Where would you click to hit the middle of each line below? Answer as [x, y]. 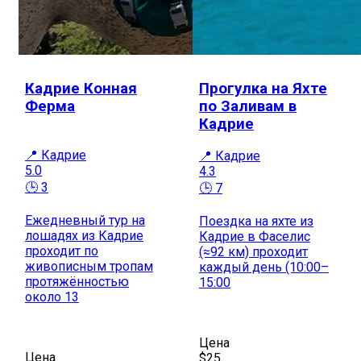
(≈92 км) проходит [253, 251]
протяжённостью [77, 281]
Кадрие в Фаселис [255, 236]
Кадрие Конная [81, 88]
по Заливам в [248, 106]
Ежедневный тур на [85, 220]
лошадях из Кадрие [84, 235]
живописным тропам [89, 266]
